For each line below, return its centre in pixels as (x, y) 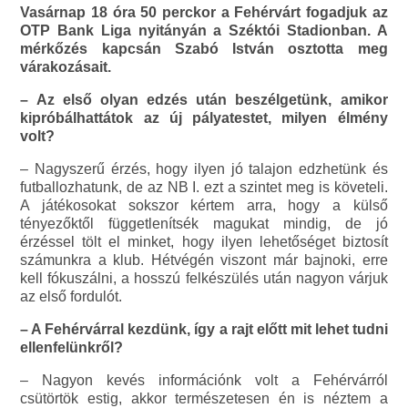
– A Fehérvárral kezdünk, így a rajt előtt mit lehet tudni (204, 330)
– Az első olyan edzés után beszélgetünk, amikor (204, 100)
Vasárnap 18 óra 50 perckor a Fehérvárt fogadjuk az (204, 13)
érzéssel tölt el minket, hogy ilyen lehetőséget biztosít (204, 242)
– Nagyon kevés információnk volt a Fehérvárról (204, 381)
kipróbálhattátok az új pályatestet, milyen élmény (204, 118)
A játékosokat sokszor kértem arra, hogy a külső (204, 206)
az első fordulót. (71, 297)
